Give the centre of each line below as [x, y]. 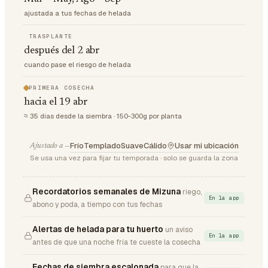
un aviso [179, 230]
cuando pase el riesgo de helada [77, 64]
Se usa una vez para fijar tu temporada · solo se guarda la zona [134, 158]
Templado [102, 146]
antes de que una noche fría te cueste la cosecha [116, 242]
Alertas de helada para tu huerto [98, 229]
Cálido [155, 146]
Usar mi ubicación [206, 146]
